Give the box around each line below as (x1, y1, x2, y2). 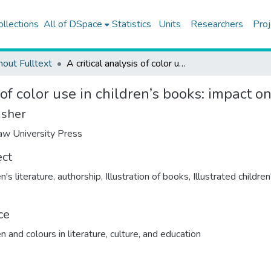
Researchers (190, 18, 243, 31)
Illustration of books (105, 170, 189, 183)
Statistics (111, 18, 151, 31)
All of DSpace (43, 18, 102, 31)
